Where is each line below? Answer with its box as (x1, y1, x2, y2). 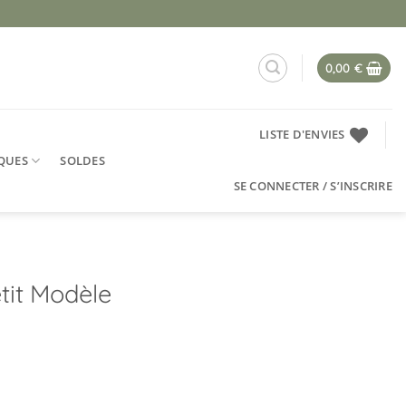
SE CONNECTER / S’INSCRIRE (233, 178, 392, 194)
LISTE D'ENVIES (259, 126, 345, 142)
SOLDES (60, 151, 105, 169)
